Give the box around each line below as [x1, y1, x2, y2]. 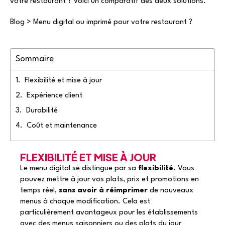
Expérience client [27, 91, 82, 99]
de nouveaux [148, 186, 193, 194]
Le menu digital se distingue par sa [20, 164, 138, 172]
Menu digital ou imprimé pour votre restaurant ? [33, 18, 192, 26]
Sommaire [16, 54, 54, 63]
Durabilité [26, 106, 58, 115]
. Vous [173, 164, 194, 172]
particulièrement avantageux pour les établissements [20, 208, 198, 216]
